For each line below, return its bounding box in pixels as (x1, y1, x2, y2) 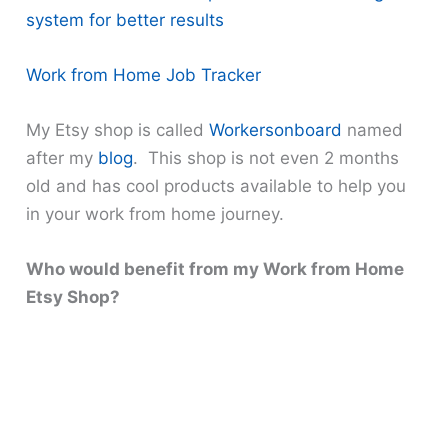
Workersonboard (209, 120, 343, 141)
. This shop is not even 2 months (133, 148, 400, 169)
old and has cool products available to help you (26, 176, 407, 197)
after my (26, 148, 99, 169)
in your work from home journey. (26, 204, 285, 225)
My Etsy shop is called (26, 120, 210, 141)
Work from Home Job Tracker (26, 65, 262, 86)
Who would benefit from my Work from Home (26, 259, 405, 280)
